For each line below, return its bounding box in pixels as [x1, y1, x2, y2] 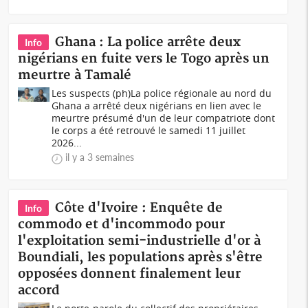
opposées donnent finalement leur [18, 266, 241, 282]
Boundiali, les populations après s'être [18, 250, 263, 265]
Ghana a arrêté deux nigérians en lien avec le [52, 99, 262, 112]
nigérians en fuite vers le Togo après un [18, 51, 270, 67]
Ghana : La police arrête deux [55, 34, 241, 50]
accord [18, 283, 60, 298]
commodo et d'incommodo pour [18, 217, 225, 232]
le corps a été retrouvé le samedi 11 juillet [52, 124, 246, 137]
